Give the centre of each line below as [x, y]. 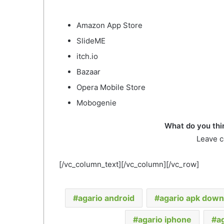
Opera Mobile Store [111, 87]
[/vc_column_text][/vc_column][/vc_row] [129, 164]
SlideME [91, 41]
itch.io [87, 56]
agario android [106, 198]
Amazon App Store [109, 25]
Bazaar [88, 72]
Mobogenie [96, 103]
